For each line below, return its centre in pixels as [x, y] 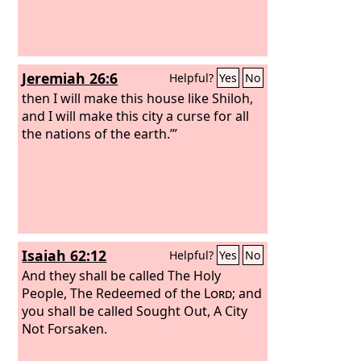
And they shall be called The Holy [122, 275]
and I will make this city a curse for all [136, 116]
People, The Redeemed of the [113, 293]
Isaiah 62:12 [64, 255]
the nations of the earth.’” [100, 133]
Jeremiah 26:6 [70, 78]
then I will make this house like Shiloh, [138, 98]
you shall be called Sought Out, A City [135, 311]
